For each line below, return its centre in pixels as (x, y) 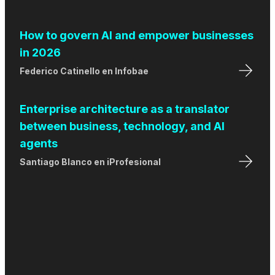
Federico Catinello (60, 71)
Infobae (132, 71)
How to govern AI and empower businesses (137, 36)
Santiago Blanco (56, 162)
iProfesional (134, 162)
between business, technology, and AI (122, 126)
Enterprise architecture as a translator (125, 109)
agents (39, 144)
